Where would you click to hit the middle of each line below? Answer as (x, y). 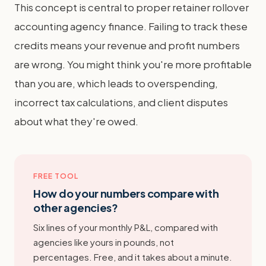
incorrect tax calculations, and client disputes (121, 102)
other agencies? (76, 207)
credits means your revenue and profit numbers (127, 45)
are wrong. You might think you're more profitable (133, 64)
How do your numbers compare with (126, 193)
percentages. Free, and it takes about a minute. (133, 256)
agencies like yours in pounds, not (104, 242)
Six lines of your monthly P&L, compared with (126, 227)
